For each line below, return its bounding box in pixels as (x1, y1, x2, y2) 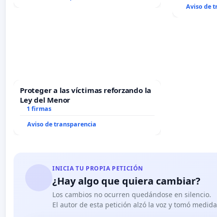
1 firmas (26, 104, 51, 113)
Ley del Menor (20, 94, 71, 105)
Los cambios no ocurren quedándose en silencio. (52, 189, 211, 199)
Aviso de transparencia (27, 120, 96, 128)
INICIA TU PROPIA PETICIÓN (52, 164, 143, 172)
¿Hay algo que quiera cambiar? (52, 174, 201, 187)
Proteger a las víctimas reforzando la (20, 85, 152, 95)
